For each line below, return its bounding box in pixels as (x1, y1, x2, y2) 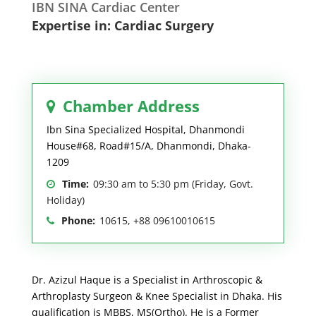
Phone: (61, 214, 95, 228)
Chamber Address (62, 95, 200, 117)
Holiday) (46, 193, 85, 207)
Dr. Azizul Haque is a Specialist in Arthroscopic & (31, 273, 262, 287)
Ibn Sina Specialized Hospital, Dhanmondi (46, 123, 245, 137)
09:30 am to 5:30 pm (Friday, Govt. (92, 177, 253, 191)
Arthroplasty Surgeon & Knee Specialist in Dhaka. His (31, 289, 282, 303)
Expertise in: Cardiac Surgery (31, 17, 214, 35)
